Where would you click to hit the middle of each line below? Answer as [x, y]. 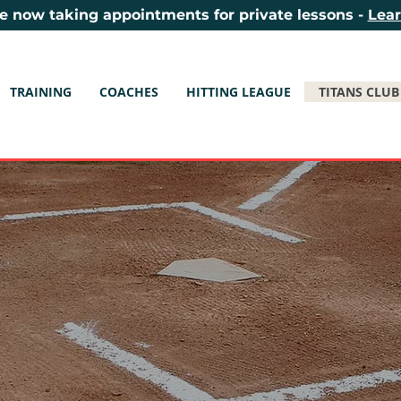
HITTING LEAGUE [239, 91]
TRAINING [41, 91]
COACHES [129, 91]
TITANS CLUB [359, 91]
